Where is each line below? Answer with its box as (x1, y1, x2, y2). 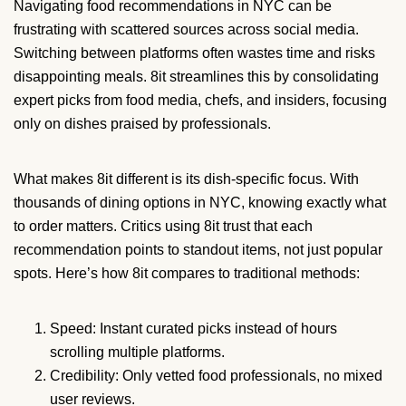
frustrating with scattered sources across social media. (14, 22, 359, 38)
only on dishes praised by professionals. (14, 116, 271, 132)
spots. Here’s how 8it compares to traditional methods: (14, 266, 360, 282)
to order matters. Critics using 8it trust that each (14, 218, 313, 235)
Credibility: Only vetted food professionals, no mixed (50, 368, 382, 384)
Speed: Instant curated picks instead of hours (50, 321, 337, 337)
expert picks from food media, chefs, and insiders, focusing (14, 92, 387, 109)
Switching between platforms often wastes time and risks (14, 45, 375, 62)
